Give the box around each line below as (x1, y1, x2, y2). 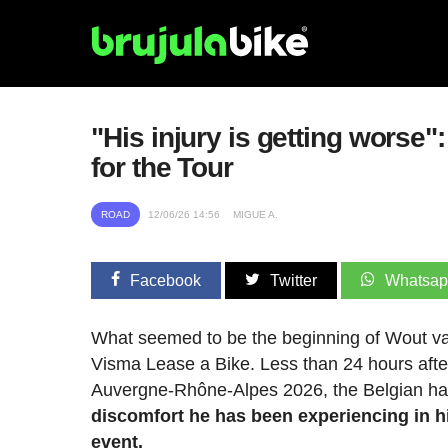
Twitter (270, 272, 318, 289)
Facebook (130, 272, 202, 289)
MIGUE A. (233, 209, 279, 220)
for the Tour (91, 152, 233, 183)
